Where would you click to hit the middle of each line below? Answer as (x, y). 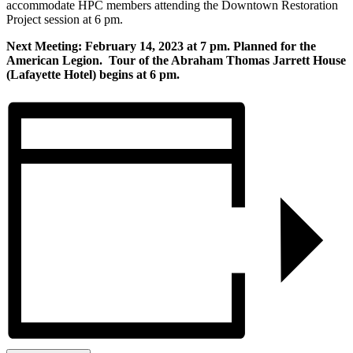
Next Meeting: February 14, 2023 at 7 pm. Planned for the (161, 46)
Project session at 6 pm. (65, 19)
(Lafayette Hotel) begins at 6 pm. (93, 74)
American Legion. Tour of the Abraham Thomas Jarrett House (176, 60)
